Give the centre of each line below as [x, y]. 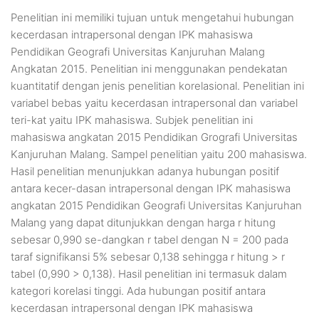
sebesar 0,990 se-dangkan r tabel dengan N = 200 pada [150, 239]
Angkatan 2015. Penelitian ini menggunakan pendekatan [149, 68]
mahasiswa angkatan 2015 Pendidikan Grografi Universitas [154, 137]
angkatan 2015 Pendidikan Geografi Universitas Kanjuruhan [156, 205]
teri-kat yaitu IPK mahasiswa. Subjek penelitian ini [132, 120]
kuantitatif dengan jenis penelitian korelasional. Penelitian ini [157, 85]
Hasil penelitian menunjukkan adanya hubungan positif [145, 171]
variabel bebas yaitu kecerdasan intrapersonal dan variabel [154, 103]
